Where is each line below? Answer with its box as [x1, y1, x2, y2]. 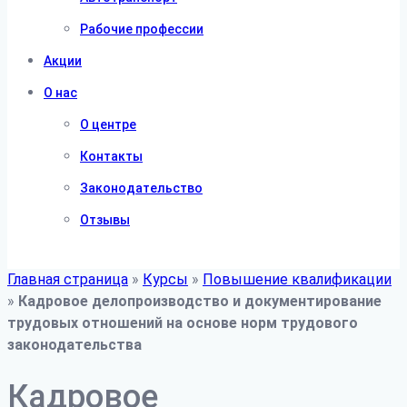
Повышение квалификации [203, 271, 392, 288]
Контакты [80, 149, 143, 164]
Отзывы [80, 213, 130, 227]
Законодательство [80, 181, 203, 195]
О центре [80, 117, 136, 132]
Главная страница [7, 271, 128, 288]
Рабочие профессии [80, 22, 203, 36]
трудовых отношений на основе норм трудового [7, 314, 358, 332]
